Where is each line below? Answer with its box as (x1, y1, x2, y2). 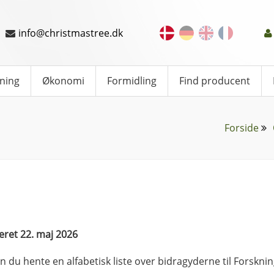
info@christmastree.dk (18, 26, 123, 40)
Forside (224, 121, 259, 135)
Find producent (179, 74, 250, 87)
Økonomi (42, 74, 84, 87)
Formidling (107, 74, 157, 87)
